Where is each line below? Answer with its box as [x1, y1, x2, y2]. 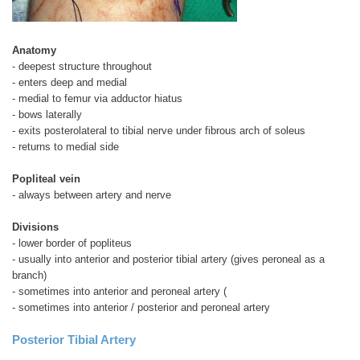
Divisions [12, 220, 59, 233]
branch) [12, 268, 47, 281]
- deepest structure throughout [12, 59, 152, 72]
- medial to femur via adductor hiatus [12, 92, 182, 104]
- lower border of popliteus [12, 236, 132, 249]
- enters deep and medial [12, 76, 127, 88]
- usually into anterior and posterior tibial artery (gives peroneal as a [12, 252, 325, 265]
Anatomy [12, 43, 56, 56]
